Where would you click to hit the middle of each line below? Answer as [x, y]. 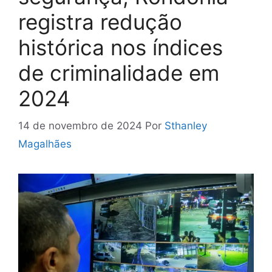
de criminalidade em [119, 73]
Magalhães [45, 144]
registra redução [100, 22]
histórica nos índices [121, 48]
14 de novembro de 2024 [80, 125]
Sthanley [186, 125]
